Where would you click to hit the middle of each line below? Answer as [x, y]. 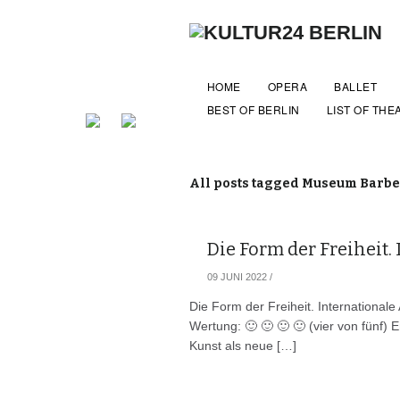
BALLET [356, 86]
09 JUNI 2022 [237, 277]
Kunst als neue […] [243, 346]
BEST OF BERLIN [254, 109]
